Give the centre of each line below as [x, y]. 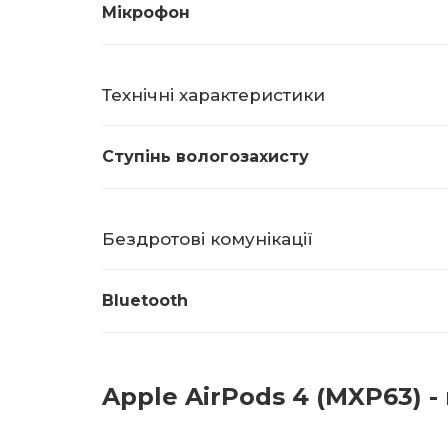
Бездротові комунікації [207, 239]
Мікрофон [146, 12]
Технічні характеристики [213, 95]
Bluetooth [145, 300]
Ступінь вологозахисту [205, 156]
